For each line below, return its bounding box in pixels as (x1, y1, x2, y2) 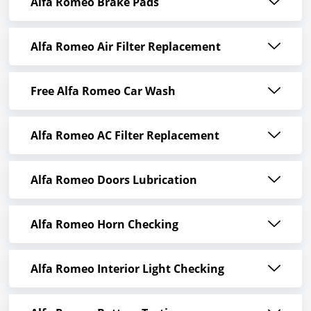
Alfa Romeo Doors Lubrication (30, 172, 197, 188)
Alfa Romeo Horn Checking (30, 217, 178, 233)
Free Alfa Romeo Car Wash (30, 83, 176, 99)
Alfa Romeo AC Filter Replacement (30, 128, 219, 144)
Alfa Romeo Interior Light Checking (30, 261, 224, 277)
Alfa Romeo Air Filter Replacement (30, 39, 221, 55)
